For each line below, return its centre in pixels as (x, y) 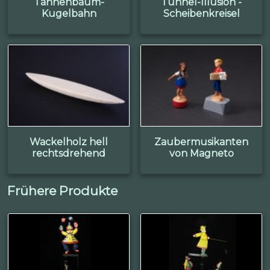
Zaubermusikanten (201, 142)
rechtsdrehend (69, 153)
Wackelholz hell (69, 142)
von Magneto (201, 153)
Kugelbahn (69, 14)
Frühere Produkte (62, 190)
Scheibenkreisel (201, 14)
